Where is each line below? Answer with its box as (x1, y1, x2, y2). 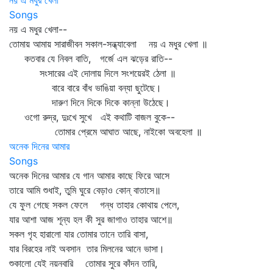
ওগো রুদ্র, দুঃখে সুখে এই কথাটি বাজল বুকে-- (9, 111, 175, 123)
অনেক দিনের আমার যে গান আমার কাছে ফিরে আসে (9, 169, 169, 182)
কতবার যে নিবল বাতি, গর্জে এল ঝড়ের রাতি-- (9, 52, 172, 65)
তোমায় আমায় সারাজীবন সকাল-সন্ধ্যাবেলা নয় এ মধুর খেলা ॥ (9, 38, 208, 50)
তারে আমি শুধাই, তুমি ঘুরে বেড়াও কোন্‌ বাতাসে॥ (9, 184, 161, 196)
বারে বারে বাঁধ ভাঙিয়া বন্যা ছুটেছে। (9, 82, 161, 94)
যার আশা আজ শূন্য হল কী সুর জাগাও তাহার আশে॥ (9, 213, 173, 225)
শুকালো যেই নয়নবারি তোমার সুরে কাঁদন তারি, (9, 257, 157, 269)
